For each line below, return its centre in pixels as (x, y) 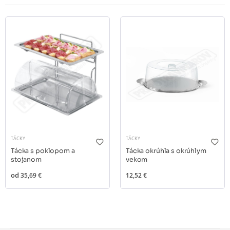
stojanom (26, 159)
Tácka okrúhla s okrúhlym (166, 151)
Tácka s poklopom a (43, 151)
